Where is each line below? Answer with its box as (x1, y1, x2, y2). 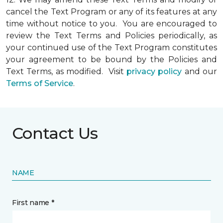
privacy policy (126, 67, 182, 76)
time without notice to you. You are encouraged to (6, 19, 217, 28)
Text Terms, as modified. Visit (6, 67, 126, 76)
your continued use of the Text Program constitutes (6, 43, 217, 52)
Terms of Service (6, 79, 73, 88)
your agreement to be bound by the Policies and (6, 55, 217, 64)
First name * (12, 198, 54, 207)
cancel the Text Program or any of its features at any (6, 7, 217, 16)
